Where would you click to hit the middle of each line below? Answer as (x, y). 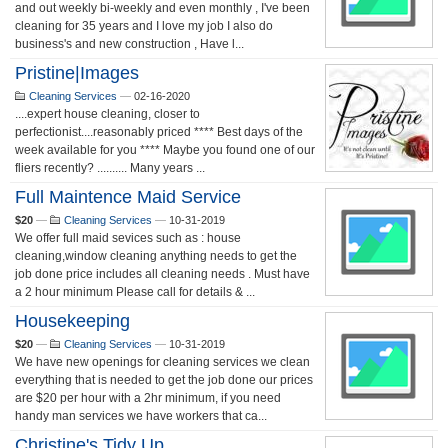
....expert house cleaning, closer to (107, 114)
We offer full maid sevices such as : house (128, 238)
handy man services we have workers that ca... (141, 416)
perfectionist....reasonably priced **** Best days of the (159, 132)
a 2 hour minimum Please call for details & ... (135, 292)
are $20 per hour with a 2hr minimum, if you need (148, 398)
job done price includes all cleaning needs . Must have (162, 274)
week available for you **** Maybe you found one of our (165, 150)
